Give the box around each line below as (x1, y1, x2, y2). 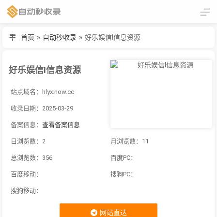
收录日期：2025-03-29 (11, 105, 73, 112)
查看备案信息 (42, 121, 80, 129)
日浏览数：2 (11, 138, 46, 145)
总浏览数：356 (11, 154, 52, 162)
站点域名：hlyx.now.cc (11, 88, 74, 96)
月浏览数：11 (110, 138, 149, 145)
